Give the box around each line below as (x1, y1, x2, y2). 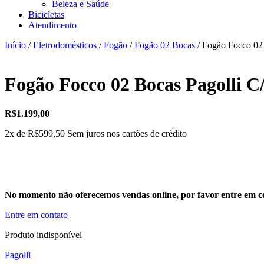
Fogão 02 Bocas (134, 40, 195, 50)
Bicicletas (28, 9, 64, 19)
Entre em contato (5, 209, 68, 220)
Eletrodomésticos (33, 40, 97, 50)
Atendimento (28, 20, 77, 30)
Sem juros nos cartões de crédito (67, 128, 187, 138)
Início (5, 40, 26, 50)
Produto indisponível (5, 229, 82, 240)
